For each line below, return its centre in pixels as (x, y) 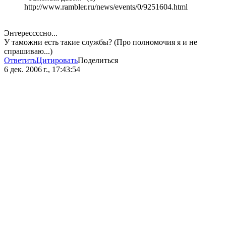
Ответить (20, 61)
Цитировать (57, 61)
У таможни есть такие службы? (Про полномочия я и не (101, 42)
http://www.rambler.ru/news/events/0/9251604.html (106, 7)
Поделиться (98, 61)
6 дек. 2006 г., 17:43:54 (42, 70)
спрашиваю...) (28, 51)
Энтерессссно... (31, 33)
